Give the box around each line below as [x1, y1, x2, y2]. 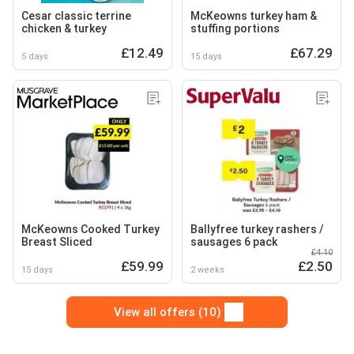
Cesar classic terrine [21, 9, 131, 22]
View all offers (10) [114, 304, 221, 319]
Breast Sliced [21, 235, 92, 248]
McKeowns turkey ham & [190, 9, 317, 22]
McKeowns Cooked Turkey [21, 222, 160, 235]
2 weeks [190, 264, 224, 275]
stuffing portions [190, 21, 280, 35]
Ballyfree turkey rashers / [190, 222, 324, 235]
